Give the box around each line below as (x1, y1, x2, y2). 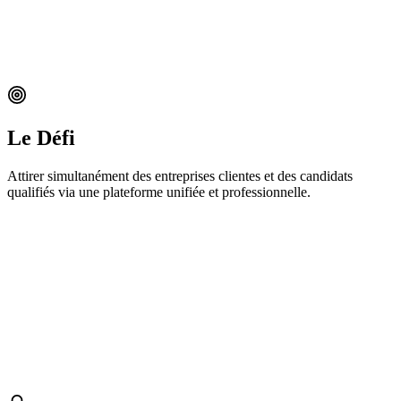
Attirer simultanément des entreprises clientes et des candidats (7, 167, 353, 183)
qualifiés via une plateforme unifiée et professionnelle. (7, 183, 311, 200)
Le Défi (7, 125, 75, 149)
